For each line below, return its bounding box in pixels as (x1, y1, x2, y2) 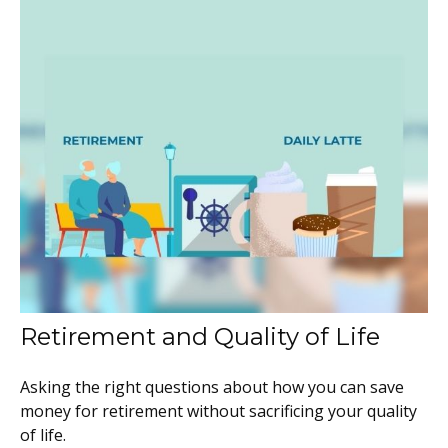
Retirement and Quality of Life (19, 321, 380, 351)
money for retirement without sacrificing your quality (19, 399, 417, 422)
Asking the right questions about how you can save (19, 375, 404, 398)
